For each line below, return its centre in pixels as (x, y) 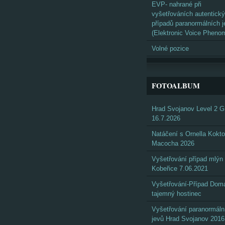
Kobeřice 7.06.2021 (180, 168)
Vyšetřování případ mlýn (187, 159)
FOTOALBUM (176, 86)
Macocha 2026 (173, 143)
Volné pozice (170, 48)
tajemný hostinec (177, 194)
